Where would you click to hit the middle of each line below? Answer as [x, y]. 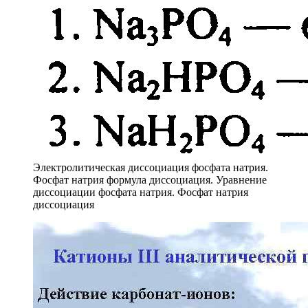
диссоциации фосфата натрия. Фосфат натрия [141, 192]
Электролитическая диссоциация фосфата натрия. [151, 167]
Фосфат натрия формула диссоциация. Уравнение [150, 179]
